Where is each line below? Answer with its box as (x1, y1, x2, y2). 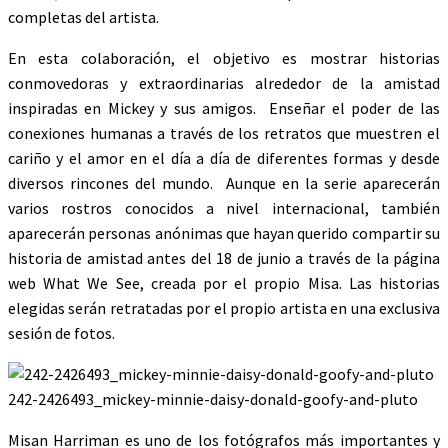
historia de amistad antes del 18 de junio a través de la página (8, 248, 440, 268)
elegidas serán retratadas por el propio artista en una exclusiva (8, 298, 440, 318)
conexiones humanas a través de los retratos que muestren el (8, 123, 440, 143)
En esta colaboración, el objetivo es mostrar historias (8, 48, 440, 68)
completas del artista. (8, 7, 159, 27)
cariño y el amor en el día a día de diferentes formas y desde (8, 148, 440, 168)
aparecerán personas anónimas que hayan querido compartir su (8, 223, 440, 243)
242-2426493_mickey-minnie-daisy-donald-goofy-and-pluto (8, 389, 418, 409)
